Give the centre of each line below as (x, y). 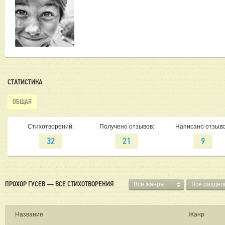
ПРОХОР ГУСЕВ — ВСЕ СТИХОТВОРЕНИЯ (59, 184)
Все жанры (149, 185)
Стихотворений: (50, 127)
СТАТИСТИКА (25, 82)
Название (29, 215)
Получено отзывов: (127, 127)
